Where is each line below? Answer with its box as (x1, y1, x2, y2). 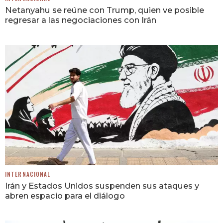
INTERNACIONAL (5, 170, 51, 178)
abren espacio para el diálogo (5, 190, 125, 201)
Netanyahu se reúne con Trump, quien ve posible (5, 5, 204, 15)
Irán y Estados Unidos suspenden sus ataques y (5, 180, 199, 191)
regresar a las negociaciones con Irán (5, 15, 156, 25)
